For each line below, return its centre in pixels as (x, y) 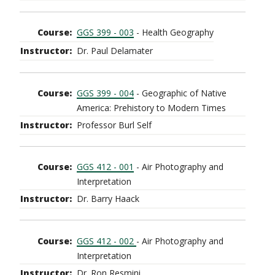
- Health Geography (174, 33)
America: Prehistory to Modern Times (151, 107)
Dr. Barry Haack (108, 199)
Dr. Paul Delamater (115, 51)
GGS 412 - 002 (107, 241)
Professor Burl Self (114, 125)
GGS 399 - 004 (105, 93)
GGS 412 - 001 (105, 167)
